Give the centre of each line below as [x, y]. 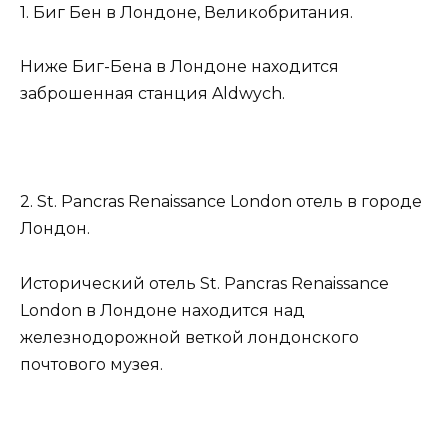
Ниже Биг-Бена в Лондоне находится [179, 67]
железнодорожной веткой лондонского [189, 337]
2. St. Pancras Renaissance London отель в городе [221, 202]
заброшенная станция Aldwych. [152, 94]
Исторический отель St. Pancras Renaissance [204, 283]
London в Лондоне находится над [162, 310]
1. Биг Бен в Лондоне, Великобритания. [186, 12]
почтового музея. [91, 364]
